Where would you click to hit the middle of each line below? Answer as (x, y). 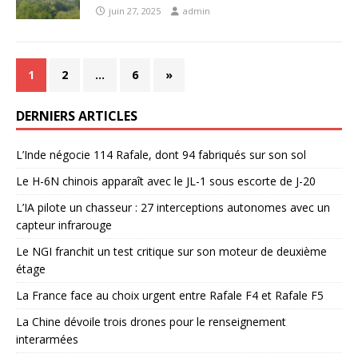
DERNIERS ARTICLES (77, 116)
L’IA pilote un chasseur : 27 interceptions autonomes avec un (173, 207)
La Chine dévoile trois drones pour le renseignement (151, 322)
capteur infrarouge (64, 225)
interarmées (47, 339)
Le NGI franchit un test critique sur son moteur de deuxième (171, 251)
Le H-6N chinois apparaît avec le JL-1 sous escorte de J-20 (166, 181)
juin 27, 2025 (135, 11)
